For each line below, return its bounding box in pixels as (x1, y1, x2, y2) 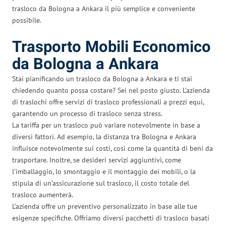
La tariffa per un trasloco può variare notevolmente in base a (12, 120, 200, 130)
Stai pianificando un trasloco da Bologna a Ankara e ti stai (12, 74, 192, 83)
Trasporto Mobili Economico (12, 35, 211, 59)
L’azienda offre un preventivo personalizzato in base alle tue (12, 201, 197, 211)
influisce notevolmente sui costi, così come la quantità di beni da (12, 143, 213, 153)
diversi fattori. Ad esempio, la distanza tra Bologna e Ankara (12, 132, 196, 141)
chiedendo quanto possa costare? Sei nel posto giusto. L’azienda (12, 85, 210, 95)
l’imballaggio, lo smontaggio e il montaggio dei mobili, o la (12, 166, 196, 176)
